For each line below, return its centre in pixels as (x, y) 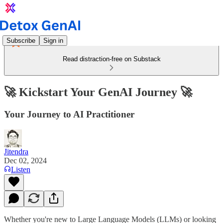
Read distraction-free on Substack (111, 59)
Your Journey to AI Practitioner (69, 114)
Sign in (53, 40)
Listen (21, 169)
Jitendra (16, 151)
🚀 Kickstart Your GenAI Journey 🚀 (98, 92)
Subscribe (21, 40)
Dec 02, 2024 (25, 160)
